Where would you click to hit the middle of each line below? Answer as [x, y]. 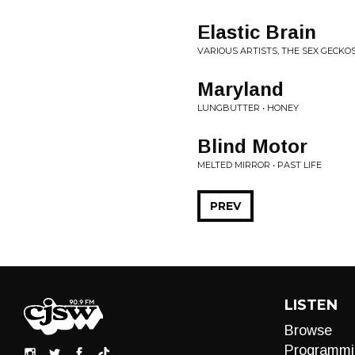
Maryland [240, 89]
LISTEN [311, 305]
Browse [308, 330]
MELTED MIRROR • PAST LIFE [260, 165]
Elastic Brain [257, 32]
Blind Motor [252, 146]
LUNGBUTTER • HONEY [248, 108]
